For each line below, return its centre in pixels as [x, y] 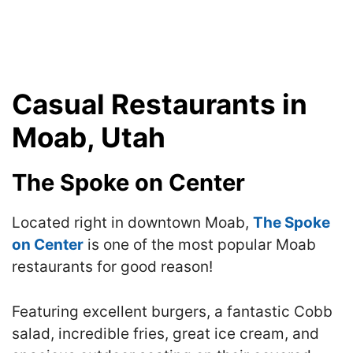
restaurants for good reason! [112, 267]
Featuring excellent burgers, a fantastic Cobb [172, 311]
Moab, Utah [89, 137]
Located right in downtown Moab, [132, 223]
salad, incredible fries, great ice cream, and [165, 333]
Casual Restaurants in [160, 104]
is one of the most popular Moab [200, 245]
